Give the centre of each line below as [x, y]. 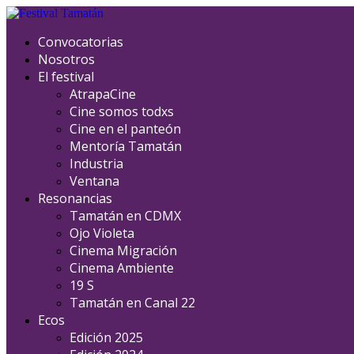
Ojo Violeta [102, 233]
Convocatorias [81, 42]
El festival [66, 77]
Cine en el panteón [125, 129]
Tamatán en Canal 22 [132, 303]
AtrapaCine [103, 94]
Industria [96, 164]
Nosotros [66, 59]
